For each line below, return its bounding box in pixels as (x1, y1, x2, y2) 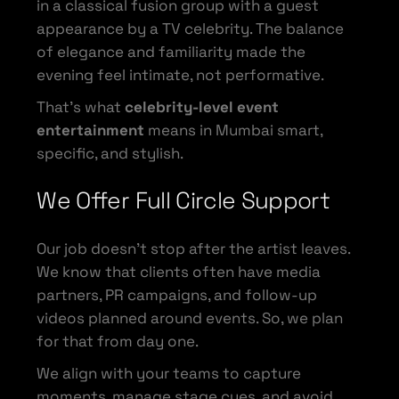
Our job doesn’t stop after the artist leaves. (37, 238, 351, 258)
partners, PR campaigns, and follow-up (37, 284, 318, 305)
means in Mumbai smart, (144, 119, 323, 140)
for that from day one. (37, 330, 199, 351)
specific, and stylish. (37, 142, 184, 163)
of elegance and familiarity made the (37, 41, 306, 61)
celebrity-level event (125, 96, 280, 117)
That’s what (37, 96, 126, 117)
